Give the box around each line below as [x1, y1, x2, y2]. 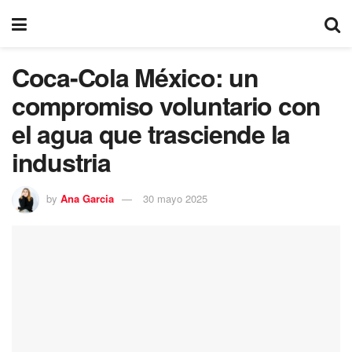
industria [12, 144, 111, 180]
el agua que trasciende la [12, 115, 290, 152]
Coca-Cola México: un [12, 59, 258, 95]
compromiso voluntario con [12, 87, 321, 123]
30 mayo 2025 [143, 190, 207, 206]
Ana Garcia [60, 190, 114, 206]
